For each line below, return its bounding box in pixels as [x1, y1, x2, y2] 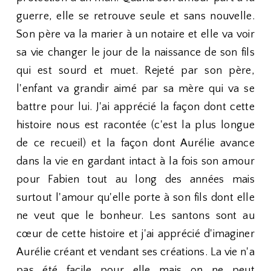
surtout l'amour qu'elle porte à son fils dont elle [16, 192, 255, 204]
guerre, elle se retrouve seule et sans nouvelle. [16, 10, 255, 22]
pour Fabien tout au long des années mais [16, 174, 255, 186]
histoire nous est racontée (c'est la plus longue [16, 119, 255, 131]
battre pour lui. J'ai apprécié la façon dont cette [16, 101, 255, 113]
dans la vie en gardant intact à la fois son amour [16, 155, 255, 168]
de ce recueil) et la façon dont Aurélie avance [16, 137, 255, 149]
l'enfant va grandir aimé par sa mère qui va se [16, 83, 255, 95]
